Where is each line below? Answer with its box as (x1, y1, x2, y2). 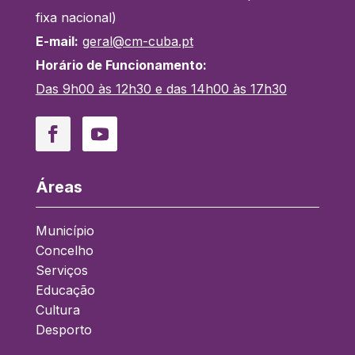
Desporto (35, 322, 92, 338)
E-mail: (35, 33, 78, 49)
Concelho (35, 242, 94, 258)
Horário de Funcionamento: (35, 57, 207, 73)
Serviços (35, 262, 88, 278)
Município (35, 223, 94, 239)
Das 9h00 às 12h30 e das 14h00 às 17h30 (35, 81, 287, 97)
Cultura (35, 302, 80, 318)
